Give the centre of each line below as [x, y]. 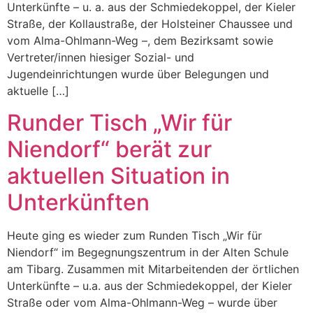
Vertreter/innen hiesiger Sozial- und [101, 58]
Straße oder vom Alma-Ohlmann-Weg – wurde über [142, 302]
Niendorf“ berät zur [109, 149]
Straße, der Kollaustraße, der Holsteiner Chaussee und [150, 24]
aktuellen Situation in [118, 175]
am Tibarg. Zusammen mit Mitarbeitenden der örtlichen [153, 269]
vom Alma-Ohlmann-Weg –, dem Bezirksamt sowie [140, 41]
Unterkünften [78, 202]
